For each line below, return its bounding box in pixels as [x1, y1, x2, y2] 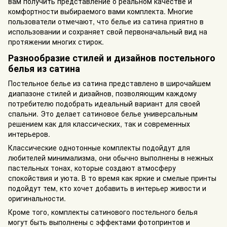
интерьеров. [8, 128, 50, 139]
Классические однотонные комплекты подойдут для [8, 142, 190, 153]
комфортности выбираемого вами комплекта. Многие [8, 6, 193, 17]
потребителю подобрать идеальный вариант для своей [8, 98, 200, 108]
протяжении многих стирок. [8, 36, 104, 47]
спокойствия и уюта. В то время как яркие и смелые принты [8, 172, 216, 183]
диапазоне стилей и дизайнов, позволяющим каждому [8, 88, 197, 98]
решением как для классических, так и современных [8, 118, 190, 129]
